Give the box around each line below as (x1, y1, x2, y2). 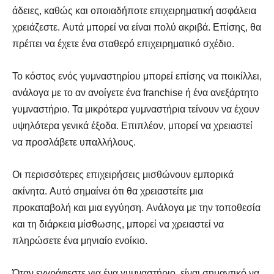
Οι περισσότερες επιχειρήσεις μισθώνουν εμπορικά (12, 169, 234, 180)
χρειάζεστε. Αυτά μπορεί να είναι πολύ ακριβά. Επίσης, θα (12, 21, 261, 32)
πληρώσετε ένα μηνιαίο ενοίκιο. (12, 235, 147, 246)
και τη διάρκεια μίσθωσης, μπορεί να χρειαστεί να (12, 218, 224, 229)
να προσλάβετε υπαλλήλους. (12, 136, 136, 147)
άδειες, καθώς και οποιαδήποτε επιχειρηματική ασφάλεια (12, 5, 256, 16)
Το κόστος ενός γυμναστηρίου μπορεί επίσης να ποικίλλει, (12, 70, 262, 81)
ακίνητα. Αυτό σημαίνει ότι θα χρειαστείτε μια (12, 185, 203, 196)
